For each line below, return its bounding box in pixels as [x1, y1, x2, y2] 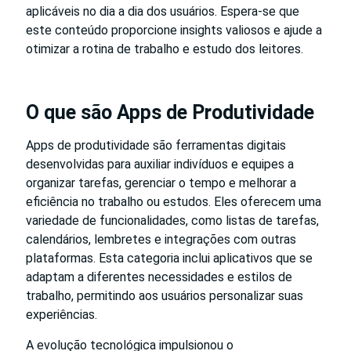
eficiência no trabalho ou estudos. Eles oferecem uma [26, 194, 321, 209]
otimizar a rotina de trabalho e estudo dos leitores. [26, 41, 303, 56]
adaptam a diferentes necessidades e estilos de [26, 269, 292, 284]
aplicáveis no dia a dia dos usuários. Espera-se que [26, 3, 299, 19]
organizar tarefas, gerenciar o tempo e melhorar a [26, 175, 296, 190]
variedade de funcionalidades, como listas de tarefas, [26, 212, 319, 228]
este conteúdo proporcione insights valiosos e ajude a [26, 22, 322, 38]
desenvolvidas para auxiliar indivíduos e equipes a [26, 156, 294, 172]
